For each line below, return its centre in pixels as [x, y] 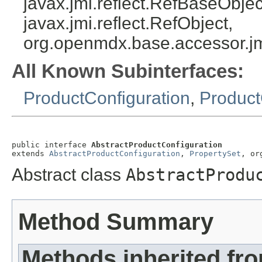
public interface [51, 144]
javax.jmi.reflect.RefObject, [128, 23]
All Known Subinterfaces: [128, 71]
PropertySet [215, 153]
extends [30, 153]
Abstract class [69, 175]
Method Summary [116, 222]
